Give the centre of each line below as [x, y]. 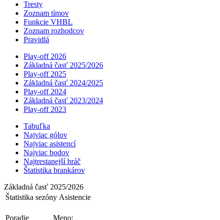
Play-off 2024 [45, 91]
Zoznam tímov [46, 13]
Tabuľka [37, 126]
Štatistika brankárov [54, 170]
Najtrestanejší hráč [52, 161]
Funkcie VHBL [48, 22]
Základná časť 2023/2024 [63, 100]
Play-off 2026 [45, 56]
